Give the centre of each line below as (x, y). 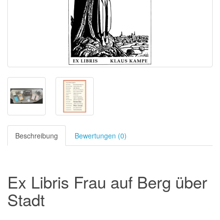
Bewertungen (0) (101, 136)
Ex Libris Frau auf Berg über (107, 181)
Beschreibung (37, 136)
